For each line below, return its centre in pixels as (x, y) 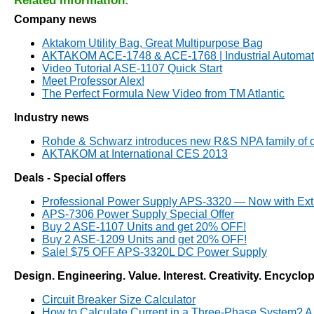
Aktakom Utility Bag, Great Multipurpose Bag (152, 43)
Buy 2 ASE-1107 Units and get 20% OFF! (144, 227)
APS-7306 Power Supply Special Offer (138, 214)
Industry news (52, 117)
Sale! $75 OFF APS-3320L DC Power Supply (155, 252)
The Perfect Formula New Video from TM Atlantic (163, 94)
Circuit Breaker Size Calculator (119, 300)
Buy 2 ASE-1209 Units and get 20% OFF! (144, 239)
